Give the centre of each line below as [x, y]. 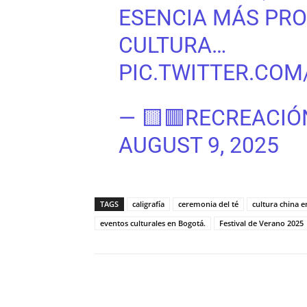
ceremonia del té [208, 204]
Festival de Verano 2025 [261, 223]
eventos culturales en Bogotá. [153, 223]
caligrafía [148, 204]
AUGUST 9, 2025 [198, 145]
